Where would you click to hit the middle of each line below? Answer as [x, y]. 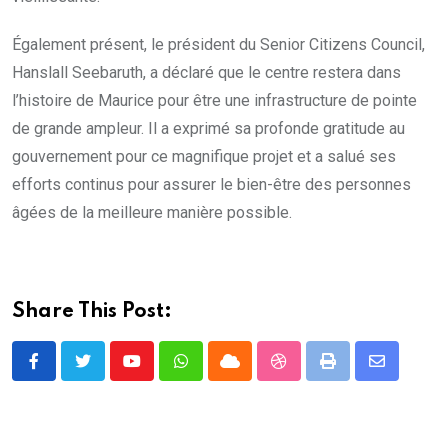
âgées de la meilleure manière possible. [152, 212]
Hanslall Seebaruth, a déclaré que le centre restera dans [206, 72]
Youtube [158, 373]
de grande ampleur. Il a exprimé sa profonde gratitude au [208, 128]
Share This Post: [92, 311]
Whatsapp [214, 373]
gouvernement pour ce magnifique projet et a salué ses [204, 156]
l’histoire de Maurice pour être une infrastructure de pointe [214, 100]
